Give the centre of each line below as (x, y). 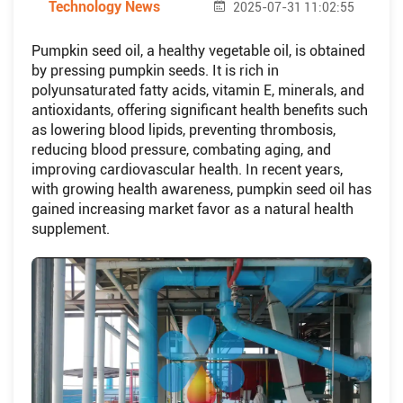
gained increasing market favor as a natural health (193, 209)
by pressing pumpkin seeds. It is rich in (155, 71)
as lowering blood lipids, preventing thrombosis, (184, 130)
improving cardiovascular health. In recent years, (187, 170)
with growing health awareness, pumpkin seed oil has (201, 189)
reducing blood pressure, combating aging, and (181, 150)
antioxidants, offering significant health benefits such (200, 110)
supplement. (71, 229)
